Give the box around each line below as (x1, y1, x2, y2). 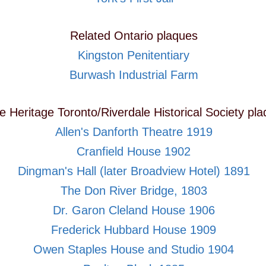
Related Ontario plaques (69, 29, 198, 43)
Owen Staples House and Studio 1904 (33, 243, 234, 256)
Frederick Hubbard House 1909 (51, 223, 216, 237)
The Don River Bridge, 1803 (60, 184, 207, 198)
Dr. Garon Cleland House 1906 (52, 204, 215, 217)
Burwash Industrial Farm (69, 68, 198, 82)
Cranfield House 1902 (77, 145, 191, 159)
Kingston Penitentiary (78, 49, 189, 62)
